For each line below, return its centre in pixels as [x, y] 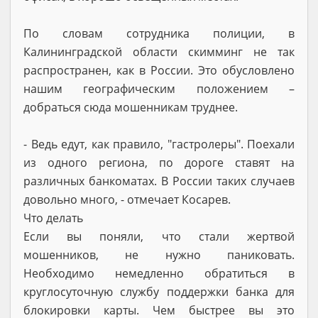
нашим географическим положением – [159, 88]
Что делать [53, 218]
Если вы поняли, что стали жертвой [159, 236]
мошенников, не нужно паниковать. [159, 254]
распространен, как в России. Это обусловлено [159, 70]
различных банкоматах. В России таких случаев [159, 181]
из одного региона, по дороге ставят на [159, 162]
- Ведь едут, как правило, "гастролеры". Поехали [159, 144]
